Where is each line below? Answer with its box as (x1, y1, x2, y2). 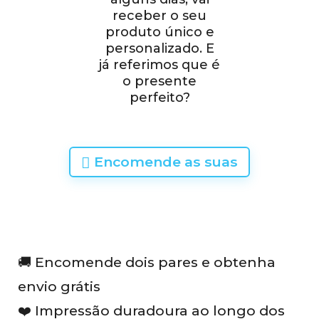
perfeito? (129, 89, 190, 105)
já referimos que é (99, 56, 220, 73)
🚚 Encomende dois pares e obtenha (18, 253, 276, 271)
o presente (122, 73, 197, 89)
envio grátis (18, 278, 100, 296)
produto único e (105, 23, 214, 40)
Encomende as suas (90, 152, 238, 170)
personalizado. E (105, 40, 214, 56)
